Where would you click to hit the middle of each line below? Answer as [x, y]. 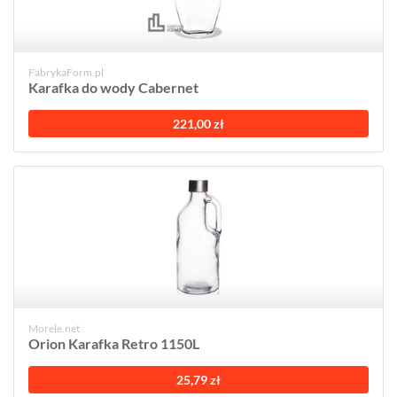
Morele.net [54, 328]
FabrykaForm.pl [66, 72]
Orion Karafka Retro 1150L [114, 343]
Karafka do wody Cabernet [113, 87]
